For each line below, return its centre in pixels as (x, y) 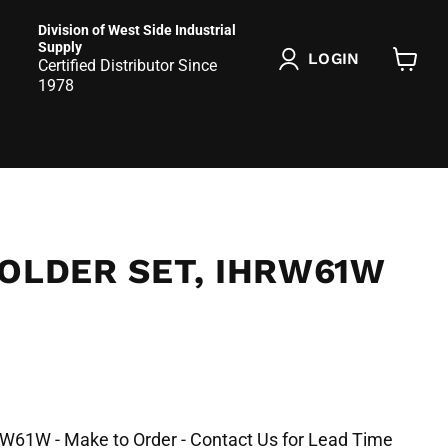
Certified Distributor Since (128, 65)
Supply (60, 46)
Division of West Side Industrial (137, 29)
